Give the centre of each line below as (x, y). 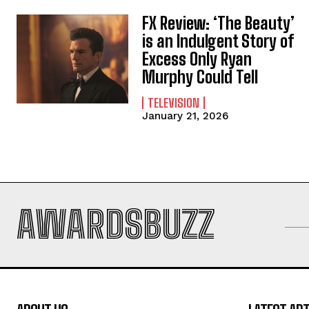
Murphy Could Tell (200, 77)
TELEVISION (174, 102)
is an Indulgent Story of (218, 41)
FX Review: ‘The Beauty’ (219, 23)
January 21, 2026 (186, 116)
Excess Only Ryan (197, 59)
